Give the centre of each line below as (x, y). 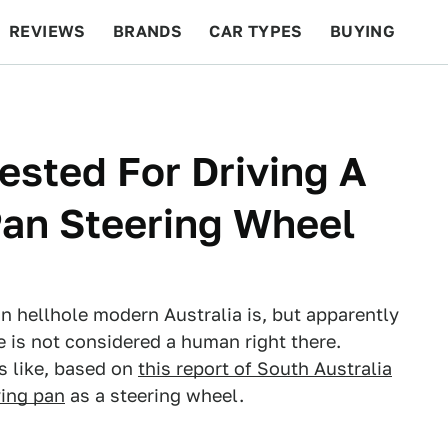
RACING (199, 95)
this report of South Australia (265, 368)
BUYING (362, 31)
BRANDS (147, 31)
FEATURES (375, 95)
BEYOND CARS (80, 95)
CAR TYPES (256, 31)
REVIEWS (47, 31)
